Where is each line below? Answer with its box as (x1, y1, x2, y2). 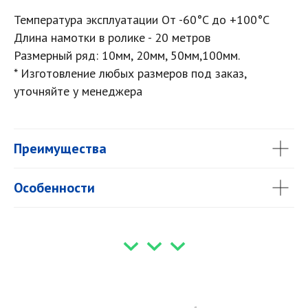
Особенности (14, 179, 95, 197)
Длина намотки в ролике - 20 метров (14, 30, 210, 45)
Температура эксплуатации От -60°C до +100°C (14, 12, 269, 27)
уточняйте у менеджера (14, 83, 142, 99)
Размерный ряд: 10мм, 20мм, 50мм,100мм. (14, 47, 240, 63)
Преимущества (14, 140, 107, 157)
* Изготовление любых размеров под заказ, (14, 65, 246, 81)
